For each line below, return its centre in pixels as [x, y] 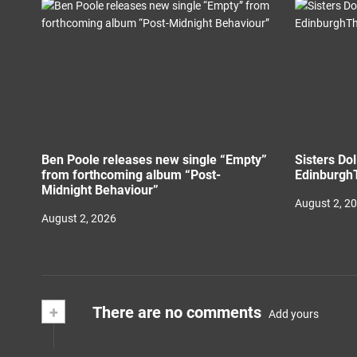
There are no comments [175, 312]
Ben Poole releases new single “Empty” [154, 160]
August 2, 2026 [79, 218]
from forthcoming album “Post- [131, 175]
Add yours [294, 314]
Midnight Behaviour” [100, 190]
